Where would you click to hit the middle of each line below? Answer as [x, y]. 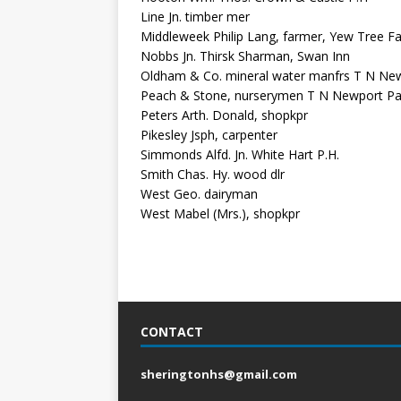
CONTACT [172, 332]
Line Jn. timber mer [195, 17]
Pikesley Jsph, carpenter [209, 135]
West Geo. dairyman [199, 194]
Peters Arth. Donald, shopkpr [224, 115]
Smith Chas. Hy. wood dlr [213, 174]
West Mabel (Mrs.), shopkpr [220, 213]
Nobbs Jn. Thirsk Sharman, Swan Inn [245, 56]
